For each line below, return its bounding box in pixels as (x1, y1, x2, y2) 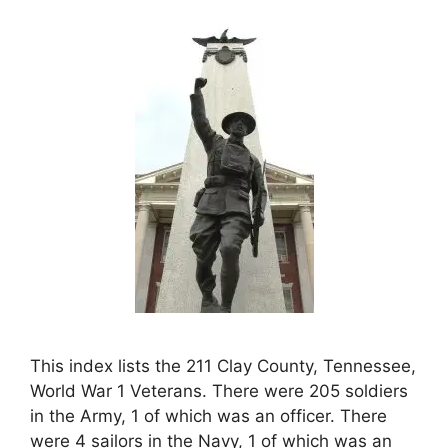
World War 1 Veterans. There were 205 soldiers (30, 380, 408, 401)
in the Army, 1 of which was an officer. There (30, 405, 387, 426)
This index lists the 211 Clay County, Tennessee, (30, 355, 416, 376)
